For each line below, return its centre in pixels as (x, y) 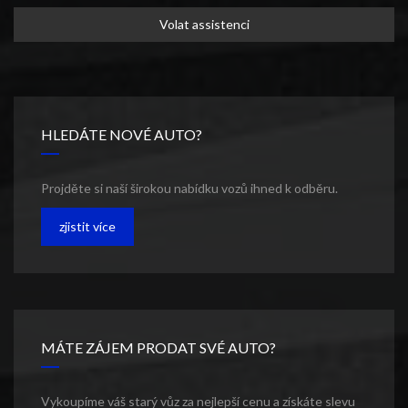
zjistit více (87, 227)
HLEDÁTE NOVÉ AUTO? (122, 135)
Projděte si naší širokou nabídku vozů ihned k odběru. (189, 189)
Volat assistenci (204, 25)
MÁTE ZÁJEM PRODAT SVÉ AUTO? (158, 348)
